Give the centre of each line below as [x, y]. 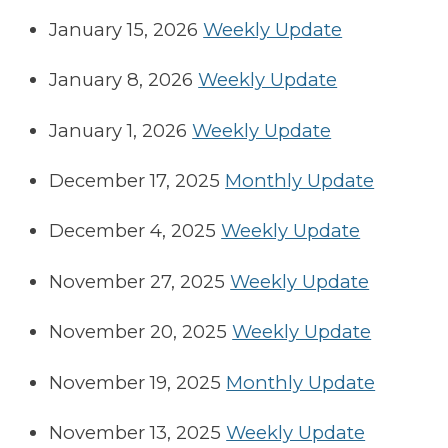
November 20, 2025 [138, 332]
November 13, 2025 [135, 432]
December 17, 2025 [135, 180]
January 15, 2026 [124, 29]
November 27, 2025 [137, 281]
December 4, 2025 [133, 231]
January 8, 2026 [121, 80]
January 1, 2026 [118, 130]
